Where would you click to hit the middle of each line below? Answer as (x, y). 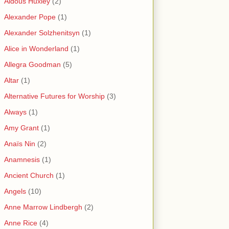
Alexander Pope (30, 17)
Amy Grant (21, 128)
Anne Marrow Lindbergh (43, 207)
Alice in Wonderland (36, 49)
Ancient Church (29, 176)
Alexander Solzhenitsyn (42, 33)
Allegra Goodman (32, 65)
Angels (15, 191)
